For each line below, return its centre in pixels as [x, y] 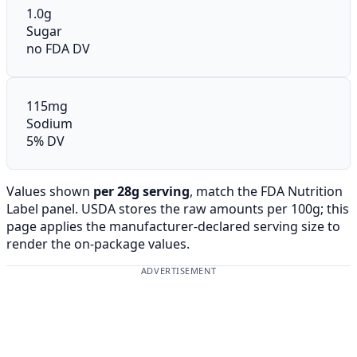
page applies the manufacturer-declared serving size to [173, 226]
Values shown [50, 191]
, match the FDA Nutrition [266, 191]
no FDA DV [58, 48]
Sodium [49, 123]
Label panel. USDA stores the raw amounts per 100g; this [178, 208]
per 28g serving [141, 191]
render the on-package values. [98, 243]
